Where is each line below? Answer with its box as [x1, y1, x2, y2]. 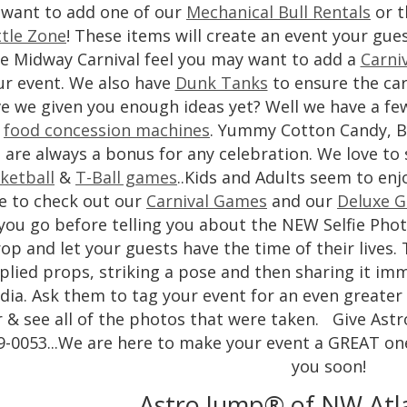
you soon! [292, 355, 366, 377]
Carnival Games [146, 190, 267, 212]
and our [267, 190, 337, 212]
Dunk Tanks [174, 72, 268, 94]
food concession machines [4, 119, 210, 141]
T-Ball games [75, 166, 177, 188]
